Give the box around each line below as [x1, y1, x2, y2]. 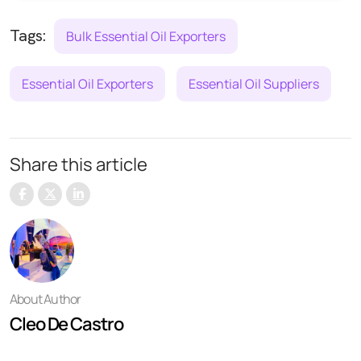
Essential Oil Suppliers [189, 74, 319, 93]
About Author [10, 289, 81, 308]
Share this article [10, 151, 147, 176]
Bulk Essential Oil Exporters [66, 27, 226, 45]
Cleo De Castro [10, 311, 123, 336]
